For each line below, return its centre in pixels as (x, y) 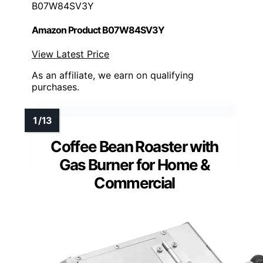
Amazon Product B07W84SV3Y (98, 30)
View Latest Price (70, 54)
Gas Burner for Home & (134, 165)
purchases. (55, 87)
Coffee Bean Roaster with (134, 147)
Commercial (134, 183)
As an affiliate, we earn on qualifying (113, 75)
